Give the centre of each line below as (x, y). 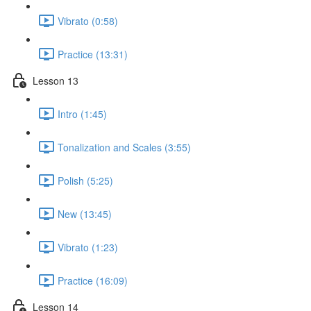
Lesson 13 (56, 80)
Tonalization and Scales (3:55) (124, 147)
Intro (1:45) (82, 114)
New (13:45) (85, 213)
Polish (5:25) (85, 180)
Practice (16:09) (93, 280)
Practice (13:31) (93, 54)
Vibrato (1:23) (88, 247)
